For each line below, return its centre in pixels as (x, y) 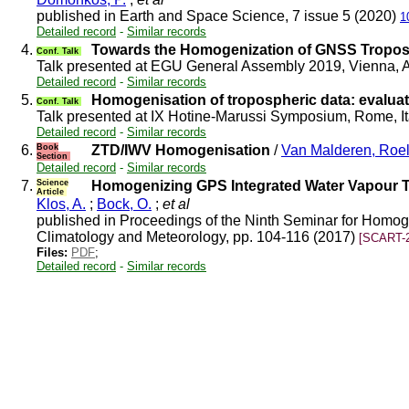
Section (53, 156)
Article (52, 192)
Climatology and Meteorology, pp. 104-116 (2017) (198, 237)
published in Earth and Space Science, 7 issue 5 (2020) (218, 16)
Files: (52, 252)
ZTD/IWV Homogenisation (181, 151)
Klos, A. (61, 204)
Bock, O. (124, 204)
